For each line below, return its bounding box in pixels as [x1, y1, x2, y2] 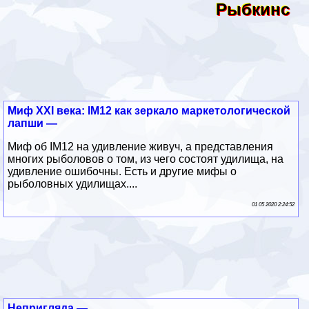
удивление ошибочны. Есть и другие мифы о [8, 165, 237, 177]
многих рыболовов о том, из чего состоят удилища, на [8, 152, 284, 165]
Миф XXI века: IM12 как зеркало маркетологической [8, 104, 291, 117]
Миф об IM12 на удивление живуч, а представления [8, 140, 274, 152]
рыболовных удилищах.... [8, 177, 138, 190]
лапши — [8, 117, 58, 129]
